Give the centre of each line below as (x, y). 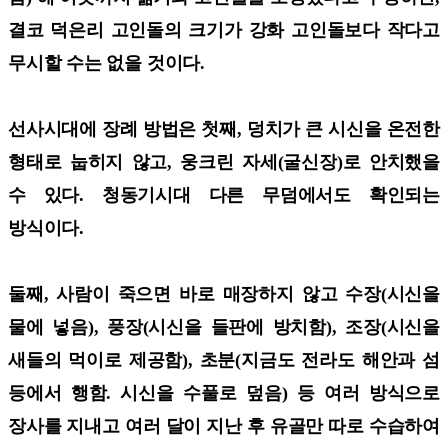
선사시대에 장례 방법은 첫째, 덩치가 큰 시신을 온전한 (224, 128)
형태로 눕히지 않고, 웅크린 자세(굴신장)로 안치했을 (224, 161)
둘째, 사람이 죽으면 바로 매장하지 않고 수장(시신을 (224, 293)
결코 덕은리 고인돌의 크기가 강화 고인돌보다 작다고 (224, 29)
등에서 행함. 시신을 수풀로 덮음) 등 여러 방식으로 (224, 392)
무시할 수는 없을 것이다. (109, 62)
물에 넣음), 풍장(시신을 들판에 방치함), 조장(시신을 (224, 326)
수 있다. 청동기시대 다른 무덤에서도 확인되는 (224, 194)
